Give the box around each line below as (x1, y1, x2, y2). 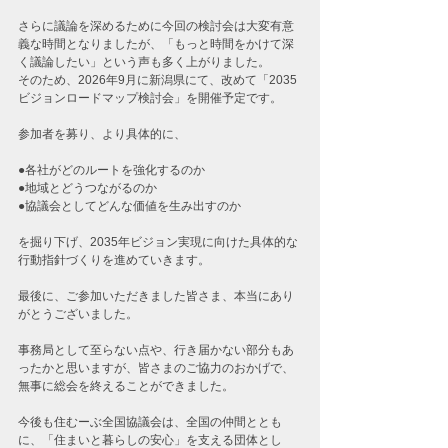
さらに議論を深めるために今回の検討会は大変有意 (18, 18, 294, 33)
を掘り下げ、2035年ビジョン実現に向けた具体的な (18, 234, 298, 249)
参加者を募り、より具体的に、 (18, 126, 186, 141)
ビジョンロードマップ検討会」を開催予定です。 (18, 90, 282, 105)
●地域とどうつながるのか (18, 180, 157, 195)
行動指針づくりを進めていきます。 (18, 252, 210, 267)
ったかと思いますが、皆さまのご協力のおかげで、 (18, 360, 294, 375)
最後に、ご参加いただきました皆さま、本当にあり (18, 288, 294, 303)
